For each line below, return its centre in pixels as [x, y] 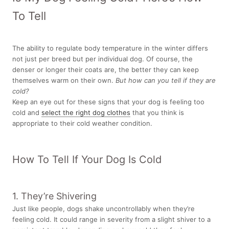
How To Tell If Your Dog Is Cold [87, 159]
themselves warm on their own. [64, 80]
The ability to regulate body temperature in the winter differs [110, 48]
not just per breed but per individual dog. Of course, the [102, 59]
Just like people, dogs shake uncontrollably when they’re [104, 208]
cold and [27, 112]
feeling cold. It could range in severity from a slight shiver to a [111, 219]
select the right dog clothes [86, 112]
